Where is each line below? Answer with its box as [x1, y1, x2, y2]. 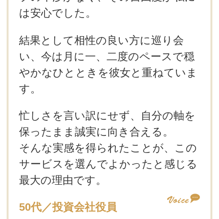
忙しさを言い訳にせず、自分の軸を [19, 109, 196, 122]
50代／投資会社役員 [19, 201, 117, 214]
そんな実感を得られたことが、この [19, 141, 197, 154]
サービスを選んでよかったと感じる [19, 157, 197, 170]
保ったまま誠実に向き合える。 [19, 125, 174, 138]
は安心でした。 [19, 7, 96, 20]
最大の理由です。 [19, 174, 107, 186]
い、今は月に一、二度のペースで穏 [19, 50, 195, 63]
